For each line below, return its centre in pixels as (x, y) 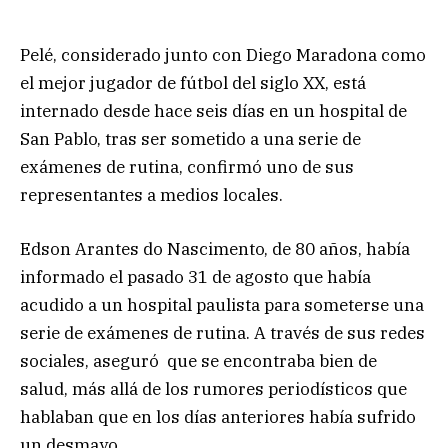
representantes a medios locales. (151, 194)
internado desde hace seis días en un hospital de (213, 110)
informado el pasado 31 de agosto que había (195, 276)
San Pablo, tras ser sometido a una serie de (190, 138)
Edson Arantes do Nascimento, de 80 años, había (215, 248)
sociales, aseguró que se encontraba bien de (198, 360)
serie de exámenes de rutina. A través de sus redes (222, 332)
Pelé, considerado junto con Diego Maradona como (223, 54)
